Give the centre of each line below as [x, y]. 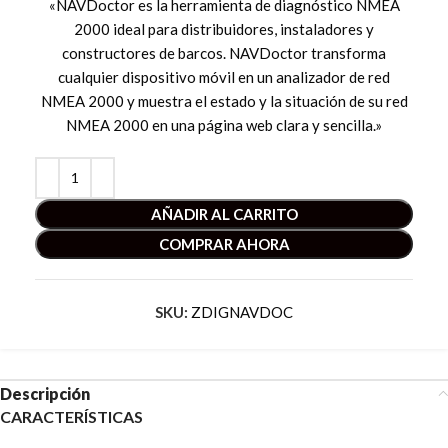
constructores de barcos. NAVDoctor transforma [224, 52]
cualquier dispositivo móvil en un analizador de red [224, 76]
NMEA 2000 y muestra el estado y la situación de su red [224, 100]
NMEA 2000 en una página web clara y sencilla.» [224, 124]
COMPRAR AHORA [224, 243]
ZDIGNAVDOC [242, 311]
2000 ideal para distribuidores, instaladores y [224, 28]
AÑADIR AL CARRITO [224, 213]
